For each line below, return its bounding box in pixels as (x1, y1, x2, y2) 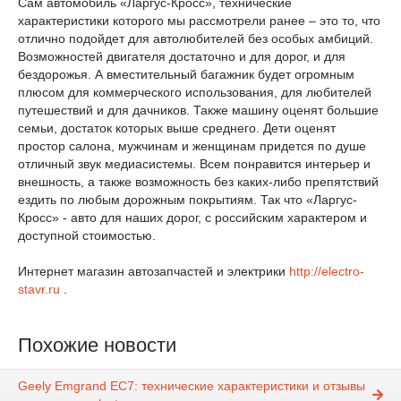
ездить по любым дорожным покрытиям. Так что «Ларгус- (18, 192, 357, 207)
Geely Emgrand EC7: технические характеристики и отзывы (18, 379, 365, 394)
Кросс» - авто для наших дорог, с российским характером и (18, 210, 367, 225)
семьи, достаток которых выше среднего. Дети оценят (18, 121, 336, 135)
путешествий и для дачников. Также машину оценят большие (18, 103, 379, 117)
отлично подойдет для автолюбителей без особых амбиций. (18, 31, 373, 46)
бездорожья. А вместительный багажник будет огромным (18, 67, 354, 81)
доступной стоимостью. (18, 228, 156, 243)
